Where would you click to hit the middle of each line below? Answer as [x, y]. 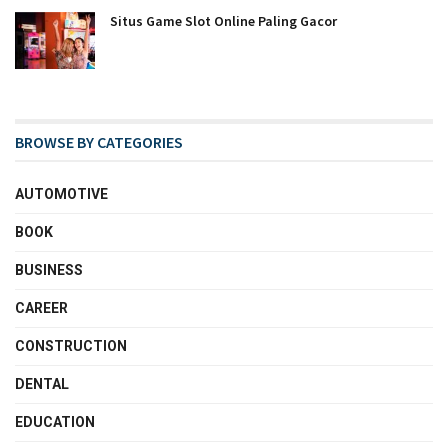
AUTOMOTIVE [61, 193]
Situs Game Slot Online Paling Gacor [223, 20]
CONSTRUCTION [71, 345]
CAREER [41, 307]
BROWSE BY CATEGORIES [99, 141]
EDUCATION [55, 421]
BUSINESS [49, 269]
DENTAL [42, 383]
